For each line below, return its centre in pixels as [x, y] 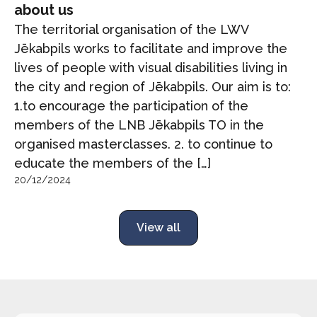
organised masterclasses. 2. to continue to [143, 144]
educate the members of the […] [113, 163]
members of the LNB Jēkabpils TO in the [139, 125]
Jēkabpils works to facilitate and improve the [151, 48]
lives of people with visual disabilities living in [151, 67]
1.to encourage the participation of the [131, 105]
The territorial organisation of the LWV [131, 29]
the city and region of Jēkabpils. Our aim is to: [152, 86]
